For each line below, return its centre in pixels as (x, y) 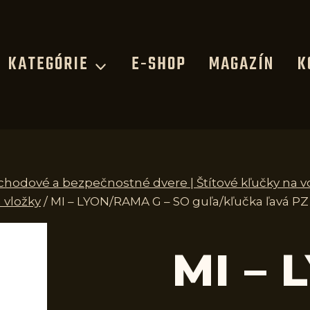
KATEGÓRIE (48, 65)
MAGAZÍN (242, 65)
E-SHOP (158, 65)
